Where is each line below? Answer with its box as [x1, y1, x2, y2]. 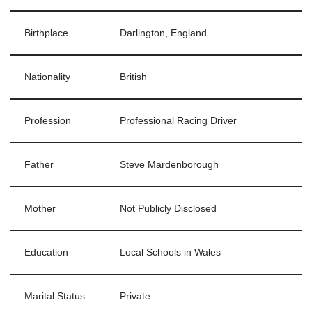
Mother [24, 203, 56, 214]
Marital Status [24, 290, 85, 302]
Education [24, 247, 68, 258]
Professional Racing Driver [120, 115, 237, 126]
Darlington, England [120, 27, 207, 38]
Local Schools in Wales [120, 247, 221, 258]
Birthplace [24, 27, 68, 38]
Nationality [24, 71, 70, 82]
